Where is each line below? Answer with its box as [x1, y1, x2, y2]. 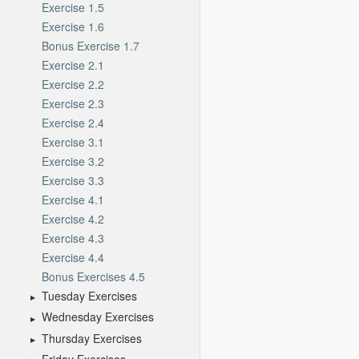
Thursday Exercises [42, 329, 142, 346]
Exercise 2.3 [42, 95, 104, 111]
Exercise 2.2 [42, 75, 104, 92]
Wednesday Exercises [42, 309, 154, 325]
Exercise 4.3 [42, 229, 104, 246]
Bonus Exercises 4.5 [42, 268, 145, 284]
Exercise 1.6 [42, 18, 104, 34]
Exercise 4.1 [42, 191, 104, 208]
